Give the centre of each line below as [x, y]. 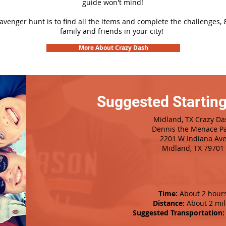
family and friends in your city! [113, 31]
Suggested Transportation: [179, 213]
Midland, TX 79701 [193, 148]
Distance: [169, 203]
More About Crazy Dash [113, 48]
